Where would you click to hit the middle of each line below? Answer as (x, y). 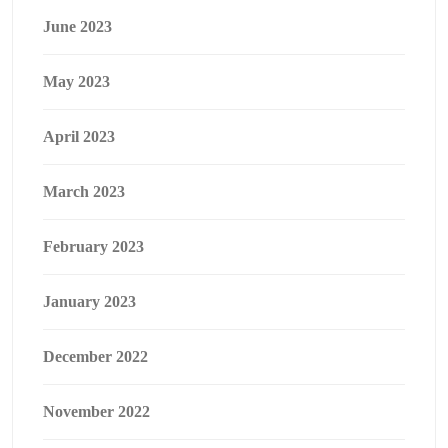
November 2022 (96, 411)
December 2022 (95, 356)
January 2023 (89, 301)
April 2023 (79, 136)
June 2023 (77, 26)
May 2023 (76, 81)
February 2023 (93, 246)
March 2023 (84, 191)
